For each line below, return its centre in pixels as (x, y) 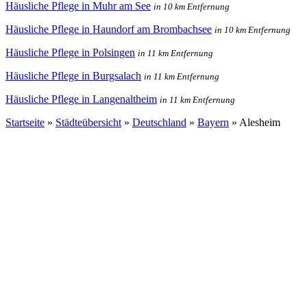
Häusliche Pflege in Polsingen (70, 52)
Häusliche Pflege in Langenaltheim (81, 99)
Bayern (213, 122)
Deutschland (159, 122)
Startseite (25, 122)
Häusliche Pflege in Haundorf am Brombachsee (109, 29)
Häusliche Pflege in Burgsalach (73, 75)
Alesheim (260, 122)
